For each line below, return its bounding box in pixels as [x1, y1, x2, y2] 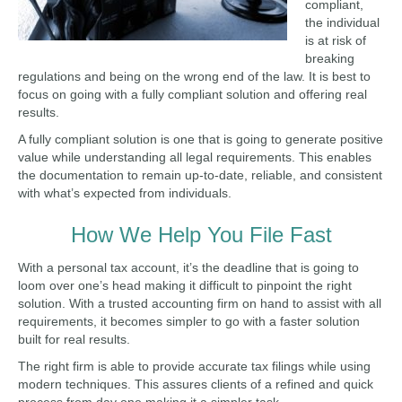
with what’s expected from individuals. [18, 186, 232, 200]
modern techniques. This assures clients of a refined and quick [18, 377, 373, 391]
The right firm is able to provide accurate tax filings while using [18, 359, 371, 373]
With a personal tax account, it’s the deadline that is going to [18, 260, 359, 275]
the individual [305, 15, 380, 30]
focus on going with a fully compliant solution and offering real [18, 87, 367, 101]
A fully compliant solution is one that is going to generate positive [18, 132, 383, 146]
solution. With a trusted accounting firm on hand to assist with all [18, 296, 381, 310]
